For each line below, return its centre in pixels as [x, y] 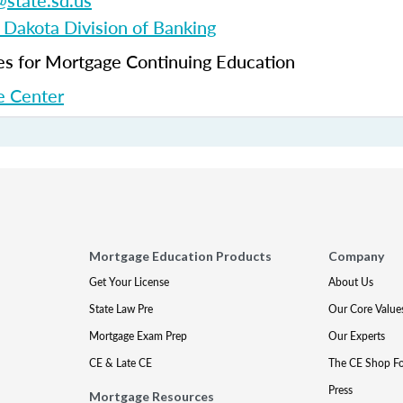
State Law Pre [121, 309]
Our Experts [356, 336]
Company [356, 256]
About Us [350, 282]
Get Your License [130, 282]
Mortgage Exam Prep [139, 336]
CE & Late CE [121, 363]
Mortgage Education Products [181, 256]
